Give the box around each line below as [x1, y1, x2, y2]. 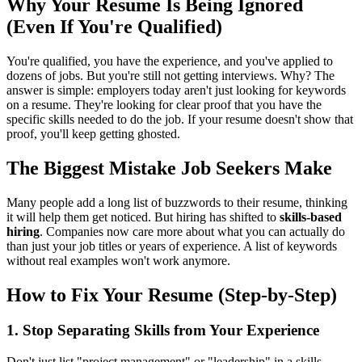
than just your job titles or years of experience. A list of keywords [6, 238, 337, 253]
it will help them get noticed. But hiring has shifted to [6, 209, 280, 224]
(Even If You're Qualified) [6, 15, 222, 37]
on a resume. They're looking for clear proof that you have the [6, 97, 322, 112]
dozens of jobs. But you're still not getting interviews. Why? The [6, 68, 335, 82]
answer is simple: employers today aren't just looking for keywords [6, 82, 346, 97]
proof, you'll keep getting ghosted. [6, 126, 180, 141]
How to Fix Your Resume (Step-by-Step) [6, 284, 337, 305]
